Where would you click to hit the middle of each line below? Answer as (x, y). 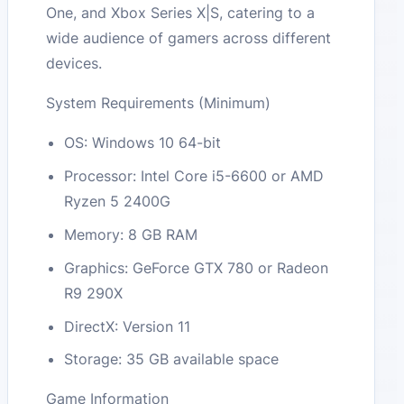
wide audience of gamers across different (189, 38)
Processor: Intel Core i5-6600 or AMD (194, 176)
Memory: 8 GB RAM (131, 235)
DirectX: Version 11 (128, 326)
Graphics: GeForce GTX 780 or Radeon (197, 267)
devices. (74, 64)
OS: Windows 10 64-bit (143, 143)
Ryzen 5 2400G (118, 202)
